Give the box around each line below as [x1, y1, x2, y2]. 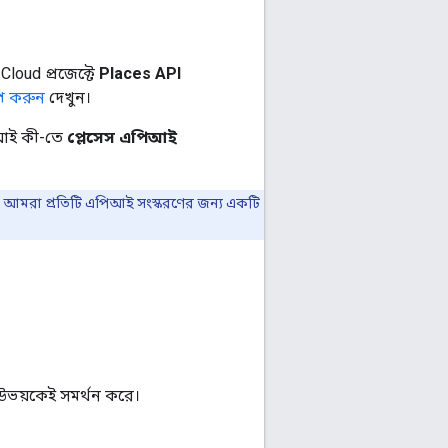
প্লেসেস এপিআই [67, 127, 177, 147]
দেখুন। [45, 87, 91, 107]
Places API [99, 63, 181, 83]
